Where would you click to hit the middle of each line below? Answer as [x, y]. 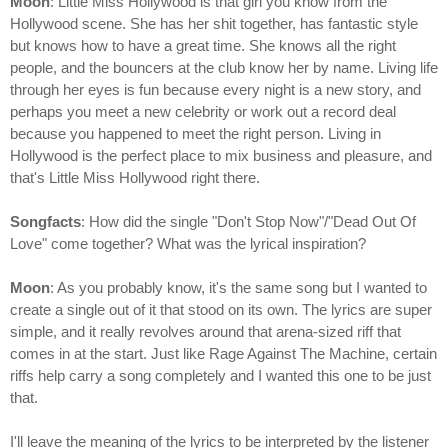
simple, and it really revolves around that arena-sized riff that [205, 332]
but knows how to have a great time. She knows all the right [203, 46]
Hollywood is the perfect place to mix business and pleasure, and [221, 156]
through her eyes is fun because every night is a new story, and [215, 90]
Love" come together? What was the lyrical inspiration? [188, 244]
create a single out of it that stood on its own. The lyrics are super [221, 310]
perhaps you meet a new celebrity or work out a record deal [203, 112]
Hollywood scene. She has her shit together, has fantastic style [214, 24]
